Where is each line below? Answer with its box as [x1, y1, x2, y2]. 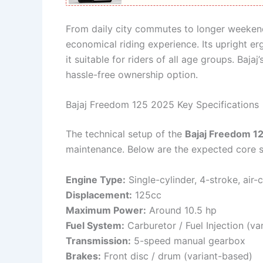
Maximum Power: [66, 204, 146, 217]
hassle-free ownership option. [66, 68, 198, 80]
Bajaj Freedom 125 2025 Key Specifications [66, 99, 259, 111]
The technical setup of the [66, 128, 185, 140]
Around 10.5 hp [146, 204, 217, 217]
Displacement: [66, 189, 132, 201]
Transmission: [66, 235, 131, 247]
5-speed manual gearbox [131, 235, 245, 247]
